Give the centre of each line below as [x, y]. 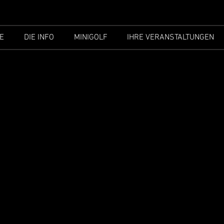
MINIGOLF [90, 37]
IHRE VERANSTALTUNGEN [170, 37]
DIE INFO [39, 37]
